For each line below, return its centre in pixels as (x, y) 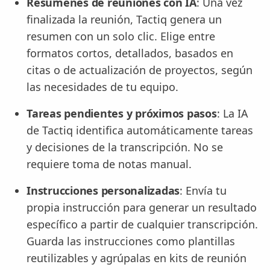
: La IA (232, 114)
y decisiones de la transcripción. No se (125, 147)
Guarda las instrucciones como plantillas (131, 241)
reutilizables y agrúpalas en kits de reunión (137, 258)
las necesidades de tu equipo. (102, 87)
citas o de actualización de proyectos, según (140, 70)
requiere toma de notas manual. (109, 164)
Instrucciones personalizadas (103, 191)
